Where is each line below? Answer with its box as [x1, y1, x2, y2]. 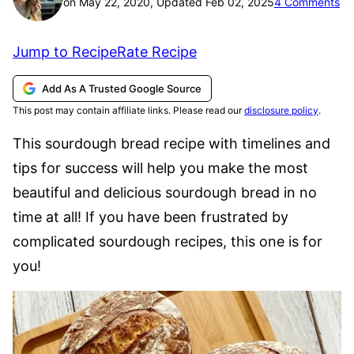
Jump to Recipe [13, 43, 117, 60]
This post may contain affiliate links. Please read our [13, 104, 244, 116]
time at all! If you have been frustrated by [13, 209, 288, 225]
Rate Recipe [117, 43, 197, 60]
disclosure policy [244, 104, 318, 116]
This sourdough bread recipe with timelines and [13, 135, 330, 152]
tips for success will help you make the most [13, 160, 308, 176]
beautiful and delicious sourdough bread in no [13, 184, 317, 201]
